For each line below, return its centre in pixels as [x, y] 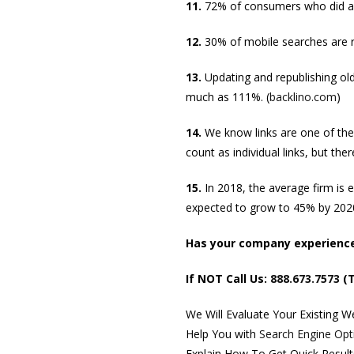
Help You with [222, 333]
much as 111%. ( [227, 96]
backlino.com [303, 96]
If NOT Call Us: [226, 278]
